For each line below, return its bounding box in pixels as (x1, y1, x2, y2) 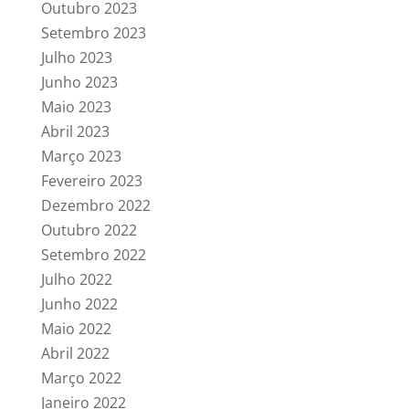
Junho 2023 (40, 72, 118, 92)
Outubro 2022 (40, 220, 137, 240)
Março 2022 (40, 368, 121, 388)
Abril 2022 (40, 343, 110, 363)
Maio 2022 (40, 319, 111, 339)
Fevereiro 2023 (40, 171, 142, 191)
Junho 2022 (40, 294, 118, 314)
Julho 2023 (40, 47, 112, 68)
